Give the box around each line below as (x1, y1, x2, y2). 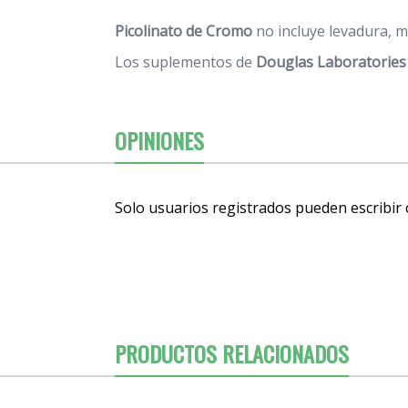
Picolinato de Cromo (115, 20, 256, 41)
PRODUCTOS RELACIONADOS (115, 336, 349, 370)
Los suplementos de (115, 51, 256, 72)
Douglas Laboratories (256, 51, 406, 72)
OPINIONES (115, 123, 204, 157)
